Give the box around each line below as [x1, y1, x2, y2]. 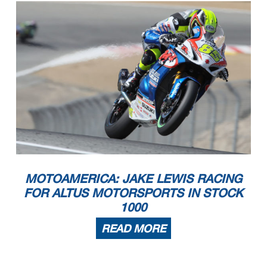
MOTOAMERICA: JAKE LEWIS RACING [25, 171, 242, 186]
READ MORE [101, 222, 166, 235]
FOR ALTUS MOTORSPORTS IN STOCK [24, 185, 243, 200]
